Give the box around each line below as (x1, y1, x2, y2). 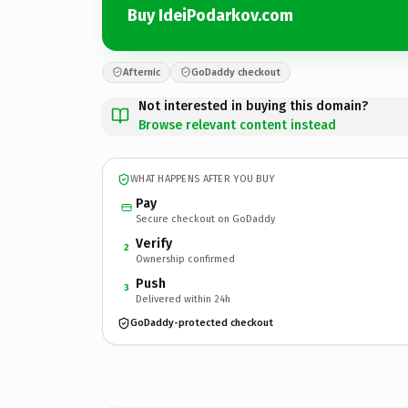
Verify (136, 235, 172, 251)
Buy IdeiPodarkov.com (127, 5, 293, 25)
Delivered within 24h (136, 292, 230, 305)
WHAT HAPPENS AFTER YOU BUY (130, 173, 275, 185)
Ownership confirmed (136, 252, 235, 265)
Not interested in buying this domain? (138, 97, 368, 114)
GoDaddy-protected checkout (130, 317, 273, 329)
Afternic (123, 66, 160, 78)
